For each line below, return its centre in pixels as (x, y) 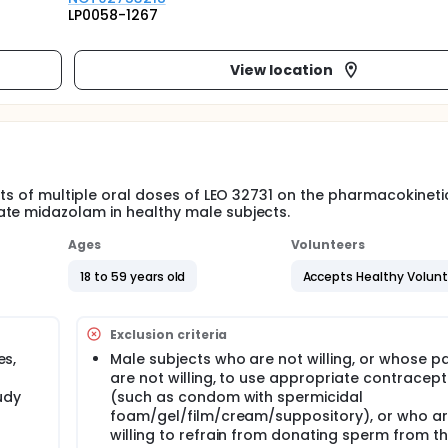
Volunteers (328, 244)
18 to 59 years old (133, 276)
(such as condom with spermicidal (237, 397)
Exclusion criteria (169, 334)
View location (281, 69)
